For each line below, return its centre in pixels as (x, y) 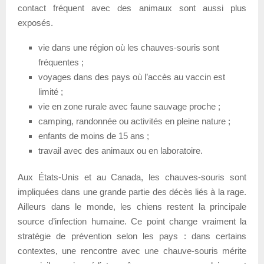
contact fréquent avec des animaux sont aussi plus (132, 8)
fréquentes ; (61, 62)
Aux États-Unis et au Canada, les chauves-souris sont (132, 177)
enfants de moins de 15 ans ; (94, 136)
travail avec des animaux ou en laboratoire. (121, 150)
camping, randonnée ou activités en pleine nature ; (134, 121)
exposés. (35, 22)
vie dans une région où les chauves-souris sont (129, 47)
